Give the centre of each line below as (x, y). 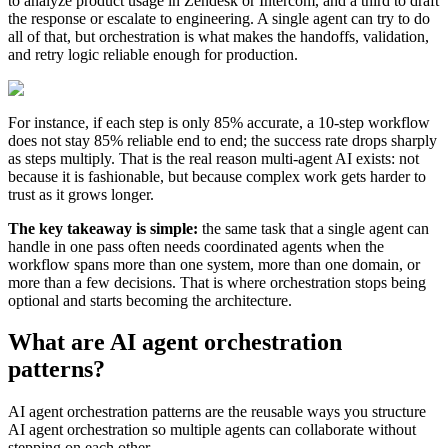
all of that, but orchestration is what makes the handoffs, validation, (218, 36)
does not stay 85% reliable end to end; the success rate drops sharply (222, 140)
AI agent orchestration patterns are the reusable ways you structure (217, 412)
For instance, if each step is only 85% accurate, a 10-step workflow (219, 122)
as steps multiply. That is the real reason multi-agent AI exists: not (213, 158)
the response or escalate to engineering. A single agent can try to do (219, 18)
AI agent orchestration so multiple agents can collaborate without (212, 430)
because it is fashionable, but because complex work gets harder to (217, 176)
